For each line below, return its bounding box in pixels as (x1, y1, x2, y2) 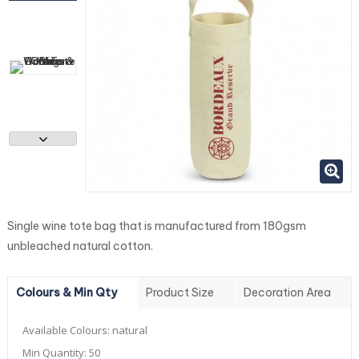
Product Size (146, 285, 215, 301)
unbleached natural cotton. (7, 239, 153, 254)
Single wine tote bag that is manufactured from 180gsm (7, 219, 306, 234)
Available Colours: (22, 323, 112, 338)
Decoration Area (243, 285, 331, 301)
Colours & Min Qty (16, 285, 117, 301)
